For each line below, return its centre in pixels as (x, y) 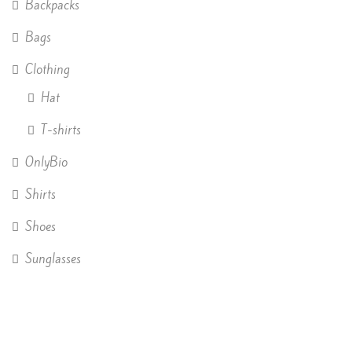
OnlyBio (46, 163)
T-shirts (61, 130)
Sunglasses (53, 259)
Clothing (48, 70)
